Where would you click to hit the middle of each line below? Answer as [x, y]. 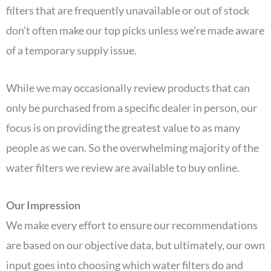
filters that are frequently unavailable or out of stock [128, 11]
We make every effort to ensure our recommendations [132, 225]
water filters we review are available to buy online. [124, 168]
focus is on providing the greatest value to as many [123, 128]
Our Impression [44, 205]
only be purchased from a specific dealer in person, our [132, 108]
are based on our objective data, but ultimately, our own [135, 245]
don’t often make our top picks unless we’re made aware [135, 31]
